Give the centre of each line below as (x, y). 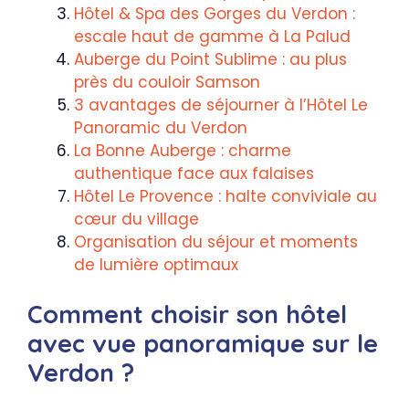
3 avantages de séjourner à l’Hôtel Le (221, 105)
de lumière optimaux (156, 264)
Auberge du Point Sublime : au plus (210, 59)
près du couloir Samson (167, 82)
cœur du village (136, 219)
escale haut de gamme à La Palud (212, 36)
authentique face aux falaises (194, 173)
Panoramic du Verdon (161, 127)
